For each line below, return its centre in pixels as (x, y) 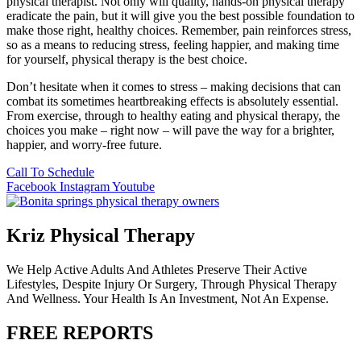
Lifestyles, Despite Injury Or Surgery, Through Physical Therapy (172, 284)
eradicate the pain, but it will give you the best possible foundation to (180, 16)
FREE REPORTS (80, 333)
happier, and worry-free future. (84, 145)
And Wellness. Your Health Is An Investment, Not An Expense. (168, 299)
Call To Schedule (50, 172)
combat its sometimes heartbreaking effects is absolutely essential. (172, 102)
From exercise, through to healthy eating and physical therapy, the (173, 116)
